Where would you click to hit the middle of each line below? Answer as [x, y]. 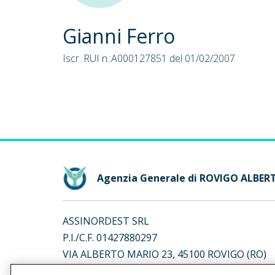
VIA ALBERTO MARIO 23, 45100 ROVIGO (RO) [165, 254]
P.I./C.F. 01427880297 [110, 238]
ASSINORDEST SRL [106, 221]
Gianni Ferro [119, 36]
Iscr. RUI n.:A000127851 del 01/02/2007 [149, 58]
